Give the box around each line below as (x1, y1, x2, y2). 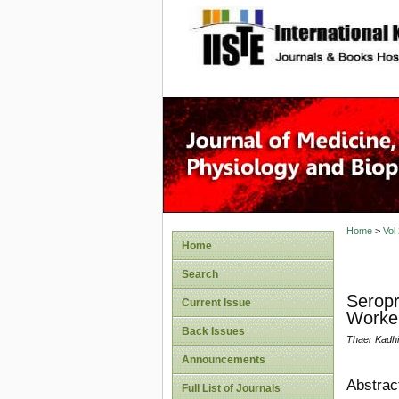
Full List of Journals (182, 382, 281, 395)
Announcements (182, 354, 265, 366)
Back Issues (182, 325, 245, 338)
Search (182, 268, 218, 281)
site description (275, 19, 394, 37)
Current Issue (182, 297, 251, 309)
